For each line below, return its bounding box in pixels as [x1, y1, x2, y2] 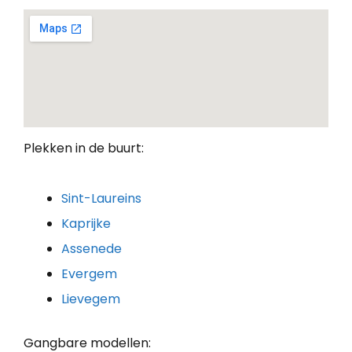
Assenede [61, 240, 122, 258]
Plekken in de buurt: [24, 139, 144, 158]
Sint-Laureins [61, 189, 141, 208]
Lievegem [61, 290, 120, 309]
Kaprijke [61, 214, 111, 233]
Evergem [61, 265, 117, 284]
